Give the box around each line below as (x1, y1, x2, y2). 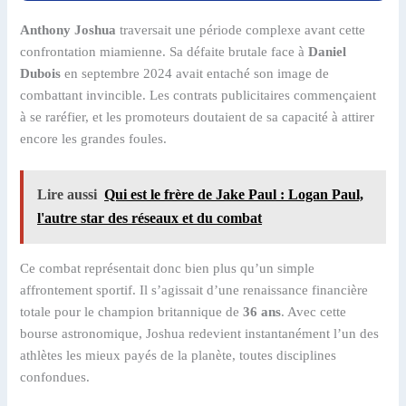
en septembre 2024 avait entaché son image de (61, 65, 330, 81)
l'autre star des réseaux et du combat (37, 210, 263, 227)
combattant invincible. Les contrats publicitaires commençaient (20, 87, 377, 102)
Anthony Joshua (20, 22, 117, 37)
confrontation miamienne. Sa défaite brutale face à (20, 43, 309, 59)
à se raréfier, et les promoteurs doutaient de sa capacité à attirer (20, 109, 375, 124)
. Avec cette (281, 304, 347, 319)
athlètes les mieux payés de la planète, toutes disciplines (20, 347, 337, 362)
